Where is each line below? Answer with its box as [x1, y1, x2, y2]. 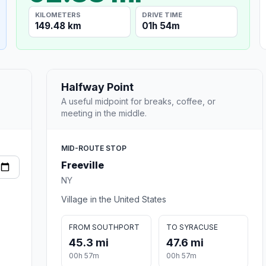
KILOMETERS [35, 10, 81, 19]
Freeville [61, 159, 104, 171]
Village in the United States [61, 194, 166, 204]
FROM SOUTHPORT [69, 222, 140, 232]
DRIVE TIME [142, 10, 183, 19]
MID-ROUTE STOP [61, 143, 126, 153]
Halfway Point [61, 80, 134, 93]
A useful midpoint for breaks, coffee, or [61, 96, 216, 106]
